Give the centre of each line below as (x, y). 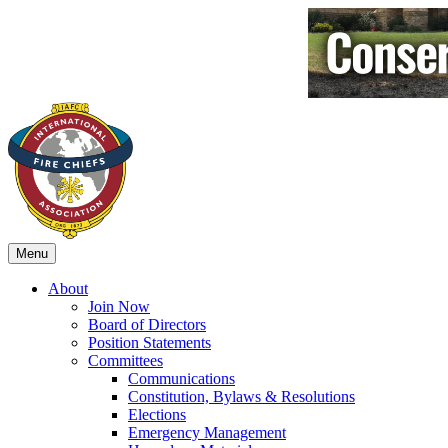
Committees (125, 361)
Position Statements (149, 343)
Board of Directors (147, 325)
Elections (157, 415)
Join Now (119, 307)
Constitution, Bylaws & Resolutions (241, 397)
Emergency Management (207, 433)
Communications (181, 379)
